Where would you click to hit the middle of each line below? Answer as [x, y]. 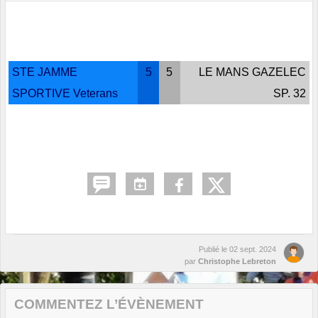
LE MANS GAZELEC [252, 72]
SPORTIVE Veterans [65, 94]
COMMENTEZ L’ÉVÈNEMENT [109, 305]
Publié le [214, 250]
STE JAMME [45, 72]
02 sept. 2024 [253, 250]
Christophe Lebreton [237, 262]
